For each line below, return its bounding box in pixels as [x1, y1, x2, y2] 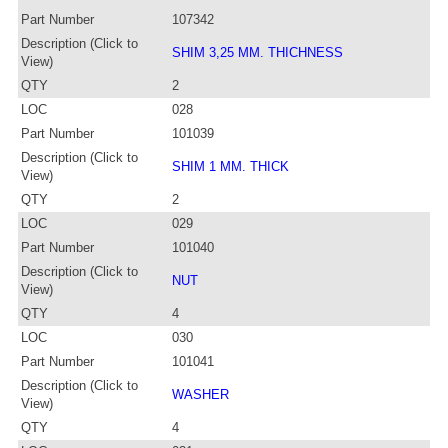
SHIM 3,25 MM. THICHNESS [172, 44, 343, 60]
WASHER [172, 386, 229, 402]
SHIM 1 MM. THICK [172, 158, 289, 174]
